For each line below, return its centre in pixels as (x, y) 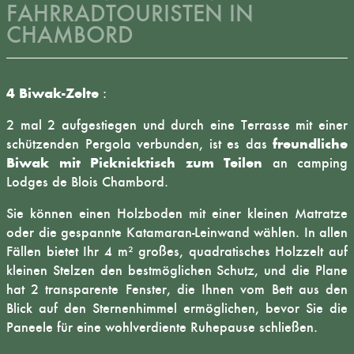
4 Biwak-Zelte (53, 93)
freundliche (310, 144)
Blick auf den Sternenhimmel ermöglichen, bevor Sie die (177, 308)
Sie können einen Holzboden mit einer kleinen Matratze (177, 213)
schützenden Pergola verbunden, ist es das (139, 144)
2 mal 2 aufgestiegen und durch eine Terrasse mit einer (177, 125)
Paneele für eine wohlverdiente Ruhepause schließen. (162, 327)
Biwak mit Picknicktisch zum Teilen (134, 163)
